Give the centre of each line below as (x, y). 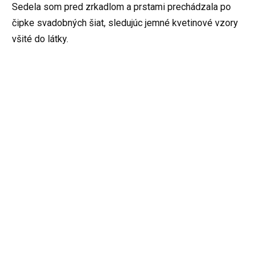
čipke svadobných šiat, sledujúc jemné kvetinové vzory (125, 23)
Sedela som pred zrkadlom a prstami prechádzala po (121, 7)
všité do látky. (40, 39)
